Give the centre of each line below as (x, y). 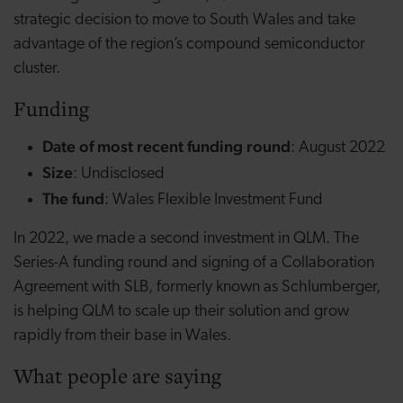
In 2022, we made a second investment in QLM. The (186, 239)
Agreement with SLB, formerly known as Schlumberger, (197, 288)
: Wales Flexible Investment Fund (214, 201)
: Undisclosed (119, 175)
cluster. (37, 69)
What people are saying (117, 376)
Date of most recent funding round (166, 147)
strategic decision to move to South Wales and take (184, 21)
